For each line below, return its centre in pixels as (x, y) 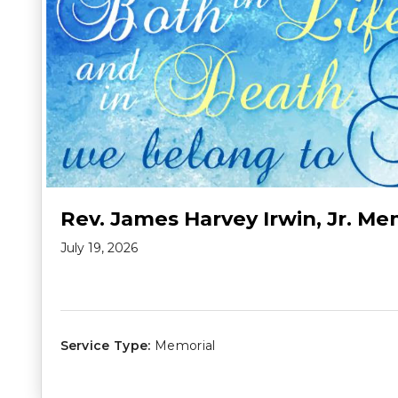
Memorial (185, 346)
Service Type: (105, 346)
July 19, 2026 (99, 248)
